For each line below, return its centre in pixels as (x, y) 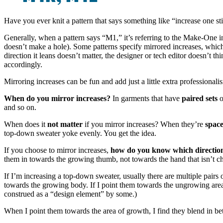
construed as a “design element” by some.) (70, 194)
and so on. (20, 107)
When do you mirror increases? (57, 98)
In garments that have (146, 98)
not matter (65, 124)
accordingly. (23, 64)
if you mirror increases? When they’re (144, 124)
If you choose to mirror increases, (57, 150)
